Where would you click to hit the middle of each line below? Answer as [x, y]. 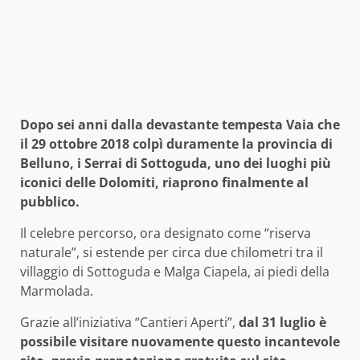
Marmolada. [57, 291]
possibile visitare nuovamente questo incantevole [180, 342]
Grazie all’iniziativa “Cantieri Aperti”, [129, 323]
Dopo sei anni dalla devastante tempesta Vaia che [180, 125]
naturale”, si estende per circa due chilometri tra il [172, 253]
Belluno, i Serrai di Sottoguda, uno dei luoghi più [176, 164]
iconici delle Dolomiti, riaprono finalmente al [164, 183]
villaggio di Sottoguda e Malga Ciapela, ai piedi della [175, 272]
